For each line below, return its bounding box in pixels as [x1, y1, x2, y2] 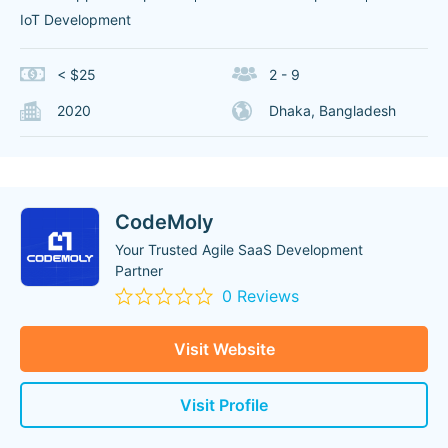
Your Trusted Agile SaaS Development [115, 241, 363, 258]
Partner [115, 262, 163, 279]
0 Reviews [222, 286, 299, 306]
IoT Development [20, 11, 131, 28]
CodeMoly [115, 210, 214, 234]
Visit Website [173, 339, 275, 359]
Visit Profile [180, 395, 268, 415]
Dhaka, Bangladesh [268, 102, 396, 119]
